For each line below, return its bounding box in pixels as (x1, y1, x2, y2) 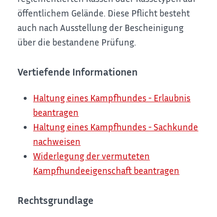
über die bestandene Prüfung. (17, 36, 137, 47)
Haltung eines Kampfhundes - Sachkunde (33, 121, 199, 132)
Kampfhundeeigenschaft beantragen (33, 164, 180, 176)
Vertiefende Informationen (17, 65, 138, 78)
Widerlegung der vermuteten (33, 150, 150, 161)
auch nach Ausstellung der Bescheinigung (17, 21, 184, 33)
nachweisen (33, 135, 81, 147)
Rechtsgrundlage (17, 194, 94, 207)
